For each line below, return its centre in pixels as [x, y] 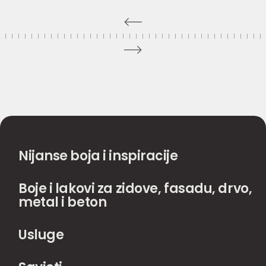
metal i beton [63, 202]
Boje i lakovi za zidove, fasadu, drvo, [135, 189]
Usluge [41, 235]
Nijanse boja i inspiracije [98, 156]
